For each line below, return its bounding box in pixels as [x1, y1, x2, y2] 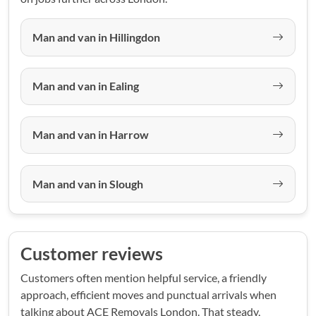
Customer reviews [20, 243, 163, 265]
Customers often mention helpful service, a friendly [20, 271, 267, 285]
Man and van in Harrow [32, 128, 149, 142]
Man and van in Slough [32, 176, 143, 190]
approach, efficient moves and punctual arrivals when [20, 288, 276, 302]
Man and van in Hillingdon [32, 30, 160, 44]
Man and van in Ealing [32, 79, 139, 93]
